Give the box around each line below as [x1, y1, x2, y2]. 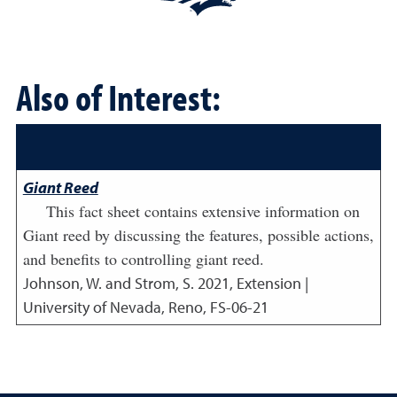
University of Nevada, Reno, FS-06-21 [22, 296, 269, 317]
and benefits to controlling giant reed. [22, 247, 264, 269]
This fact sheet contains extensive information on [45, 199, 360, 222]
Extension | [236, 272, 308, 293]
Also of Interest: [16, 72, 221, 121]
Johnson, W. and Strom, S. [22, 272, 194, 293]
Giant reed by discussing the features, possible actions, [22, 223, 374, 245]
